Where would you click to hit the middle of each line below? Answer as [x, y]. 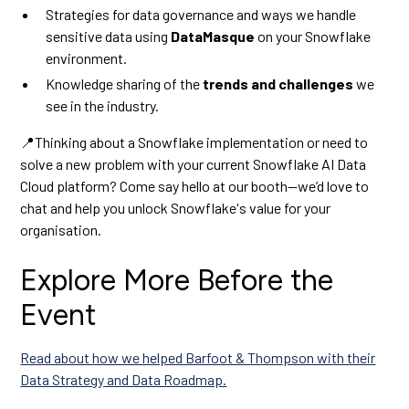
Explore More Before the [177, 280]
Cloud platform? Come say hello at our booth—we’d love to [195, 186]
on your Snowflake [313, 36]
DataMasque [213, 36]
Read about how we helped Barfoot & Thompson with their [198, 357]
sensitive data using [109, 36]
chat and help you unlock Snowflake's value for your [176, 208]
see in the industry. [103, 105]
